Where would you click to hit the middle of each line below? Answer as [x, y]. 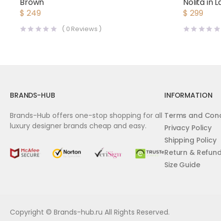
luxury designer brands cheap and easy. [78, 126]
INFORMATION [188, 95]
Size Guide [182, 165]
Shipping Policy [190, 140]
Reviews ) [86, 29]
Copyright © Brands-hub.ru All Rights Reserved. [90, 212]
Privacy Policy [188, 128]
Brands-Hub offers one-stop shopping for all [86, 115]
